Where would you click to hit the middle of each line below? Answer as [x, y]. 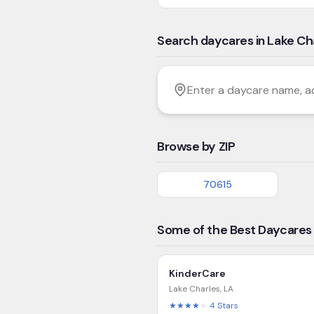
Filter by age [187, 73]
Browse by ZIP [196, 146]
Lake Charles [194, 289]
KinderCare [197, 273]
